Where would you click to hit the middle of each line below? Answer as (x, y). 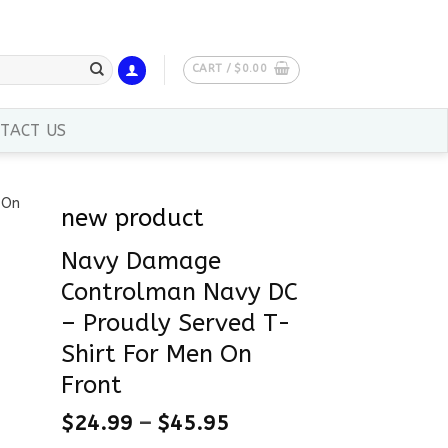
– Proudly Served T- (176, 323)
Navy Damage (141, 261)
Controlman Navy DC (179, 292)
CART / (213, 68)
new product (132, 218)
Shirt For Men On (156, 354)
